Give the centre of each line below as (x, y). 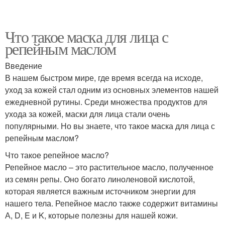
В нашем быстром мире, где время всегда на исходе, (104, 77)
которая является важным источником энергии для (100, 191)
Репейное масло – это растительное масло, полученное (109, 167)
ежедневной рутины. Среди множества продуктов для (106, 101)
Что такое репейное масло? (57, 155)
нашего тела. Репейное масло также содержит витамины (111, 203)
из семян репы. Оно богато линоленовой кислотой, (100, 179)
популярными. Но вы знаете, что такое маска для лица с (110, 126)
